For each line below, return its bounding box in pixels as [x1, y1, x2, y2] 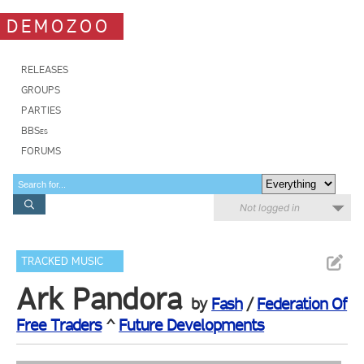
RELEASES [21, 63, 68, 76]
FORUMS [21, 145, 61, 157]
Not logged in [240, 201, 300, 214]
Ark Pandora [16, 281, 183, 317]
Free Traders [16, 315, 102, 335]
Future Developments [119, 315, 265, 335]
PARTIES [21, 104, 61, 116]
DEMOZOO [6, 15, 110, 37]
